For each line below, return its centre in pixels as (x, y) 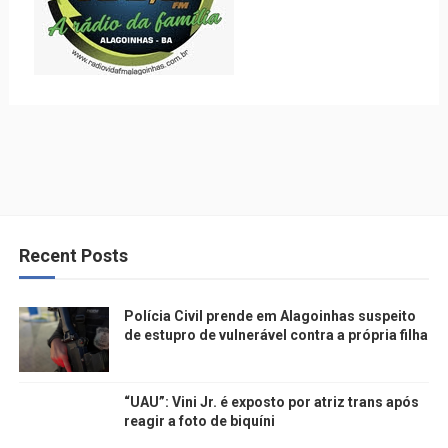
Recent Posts (73, 255)
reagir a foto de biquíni (199, 420)
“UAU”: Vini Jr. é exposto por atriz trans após (271, 401)
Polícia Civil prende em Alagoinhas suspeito (269, 315)
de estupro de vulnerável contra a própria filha (275, 334)
